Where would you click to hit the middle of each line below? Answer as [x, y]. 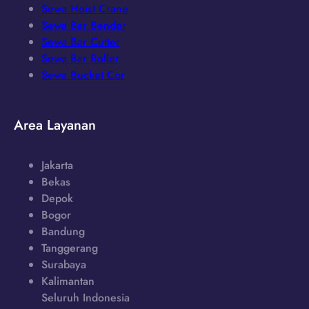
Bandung [63, 231]
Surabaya [64, 264]
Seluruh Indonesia [86, 297]
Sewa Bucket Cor [83, 74]
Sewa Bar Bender [84, 25]
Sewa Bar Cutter [81, 41]
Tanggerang [70, 248]
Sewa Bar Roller [80, 58]
